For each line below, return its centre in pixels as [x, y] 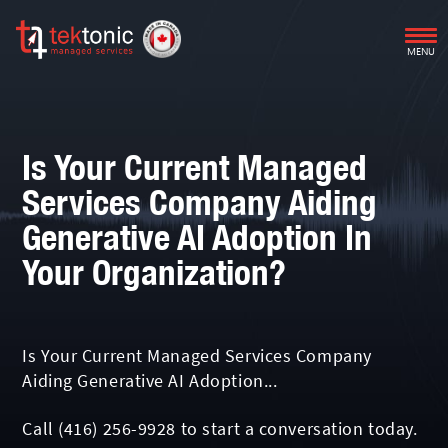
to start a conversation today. [297, 429]
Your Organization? [154, 272]
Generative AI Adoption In [197, 237]
